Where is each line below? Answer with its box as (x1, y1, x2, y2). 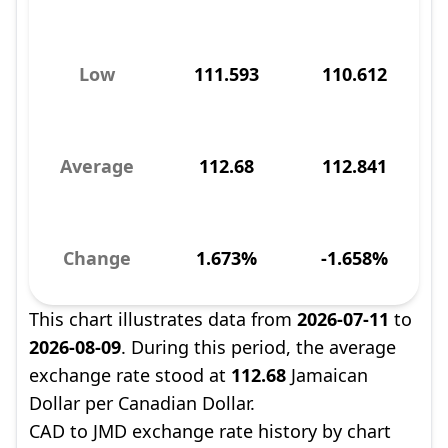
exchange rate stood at (29, 363, 231, 387)
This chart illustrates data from (29, 307, 297, 331)
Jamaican (286, 363, 368, 387)
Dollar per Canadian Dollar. (29, 391, 255, 415)
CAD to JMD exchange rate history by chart (29, 419, 391, 443)
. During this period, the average (121, 335, 396, 359)
